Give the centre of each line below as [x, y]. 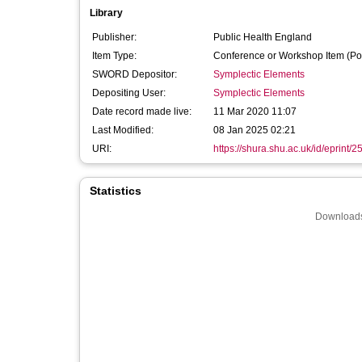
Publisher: [114, 37]
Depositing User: [129, 93]
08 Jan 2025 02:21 [255, 130]
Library [106, 13]
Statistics [116, 191]
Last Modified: [123, 130]
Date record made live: [142, 112]
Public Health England [263, 37]
